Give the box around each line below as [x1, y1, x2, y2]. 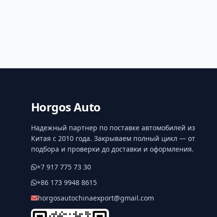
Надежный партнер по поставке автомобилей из [31, 123, 195, 133]
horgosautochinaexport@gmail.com [38, 193, 154, 203]
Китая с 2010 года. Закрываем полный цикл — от [31, 134, 195, 143]
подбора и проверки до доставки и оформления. [31, 144, 194, 154]
